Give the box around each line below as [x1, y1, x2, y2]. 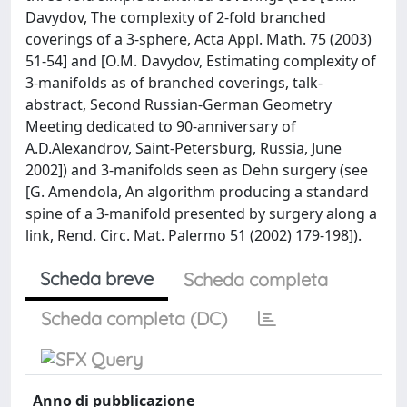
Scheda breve [40, 267, 154, 290]
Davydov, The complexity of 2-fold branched [25, 7, 326, 27]
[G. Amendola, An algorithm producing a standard [25, 182, 369, 202]
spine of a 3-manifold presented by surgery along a [25, 203, 377, 223]
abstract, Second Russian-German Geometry [25, 94, 332, 114]
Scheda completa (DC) [41, 307, 227, 330]
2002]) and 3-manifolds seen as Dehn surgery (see [25, 160, 368, 180]
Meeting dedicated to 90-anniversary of [25, 116, 296, 136]
